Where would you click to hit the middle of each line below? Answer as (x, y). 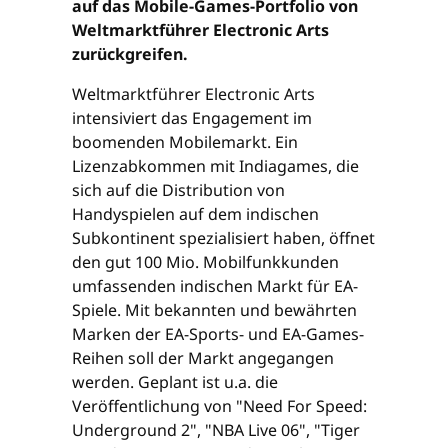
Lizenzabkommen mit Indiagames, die (215, 165)
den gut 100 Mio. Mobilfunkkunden (205, 261)
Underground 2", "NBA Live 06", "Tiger (216, 429)
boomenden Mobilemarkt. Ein (185, 141)
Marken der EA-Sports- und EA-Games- (218, 333)
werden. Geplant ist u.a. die (175, 381)
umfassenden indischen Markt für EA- (215, 285)
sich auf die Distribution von (178, 189)
